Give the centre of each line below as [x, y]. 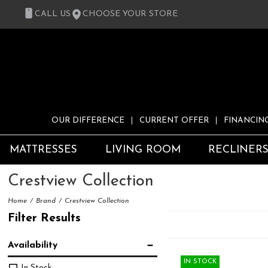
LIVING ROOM [143, 150]
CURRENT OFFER [174, 121]
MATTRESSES [43, 150]
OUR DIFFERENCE [88, 121]
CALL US [53, 14]
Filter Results [45, 218]
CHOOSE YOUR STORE [130, 14]
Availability [33, 245]
